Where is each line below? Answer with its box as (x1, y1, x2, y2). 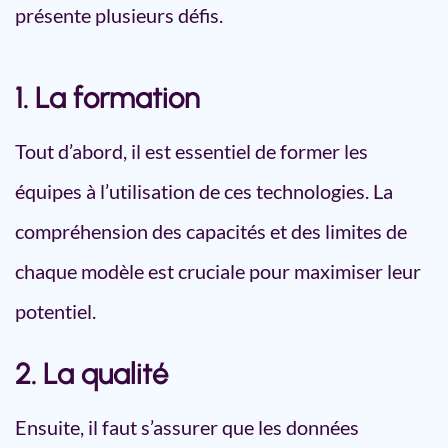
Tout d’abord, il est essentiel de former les (15, 139, 368, 163)
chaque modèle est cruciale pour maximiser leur (15, 259, 421, 283)
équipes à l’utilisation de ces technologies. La (15, 179, 393, 203)
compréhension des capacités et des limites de (15, 219, 407, 243)
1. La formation (15, 80, 200, 115)
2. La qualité (15, 356, 168, 391)
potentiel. (15, 299, 96, 323)
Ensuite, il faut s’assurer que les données (15, 415, 359, 439)
